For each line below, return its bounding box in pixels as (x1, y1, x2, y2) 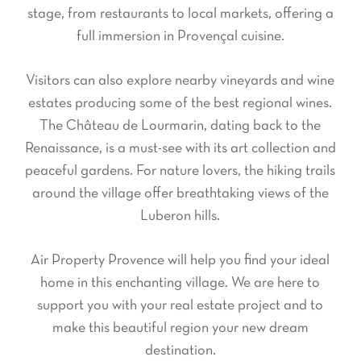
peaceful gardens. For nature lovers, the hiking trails (25, 164, 336, 178)
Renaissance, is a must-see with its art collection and (24, 142, 336, 156)
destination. (144, 344, 216, 358)
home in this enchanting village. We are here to (40, 276, 321, 290)
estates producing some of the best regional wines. (28, 97, 333, 110)
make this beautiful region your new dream (52, 322, 309, 335)
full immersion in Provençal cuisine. (76, 30, 284, 44)
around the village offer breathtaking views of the (31, 187, 329, 201)
